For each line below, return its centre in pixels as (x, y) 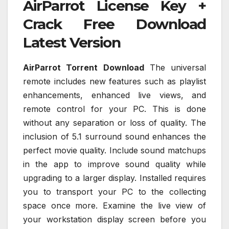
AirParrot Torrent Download (84, 67)
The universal (175, 67)
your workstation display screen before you (114, 219)
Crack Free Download (114, 24)
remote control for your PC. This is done (114, 109)
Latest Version (72, 42)
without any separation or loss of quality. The (114, 122)
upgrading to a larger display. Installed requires (114, 178)
